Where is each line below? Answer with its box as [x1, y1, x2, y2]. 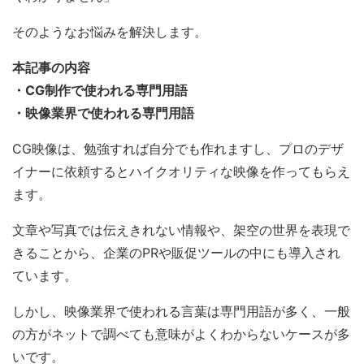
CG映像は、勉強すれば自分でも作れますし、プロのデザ [12, 141, 344, 157]
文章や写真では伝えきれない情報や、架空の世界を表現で [12, 222, 350, 238]
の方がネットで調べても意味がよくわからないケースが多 [12, 326, 350, 342]
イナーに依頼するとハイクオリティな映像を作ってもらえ [12, 163, 350, 180]
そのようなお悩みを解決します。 [12, 24, 207, 40]
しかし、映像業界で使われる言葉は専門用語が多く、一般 [12, 303, 350, 319]
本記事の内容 [12, 59, 90, 76]
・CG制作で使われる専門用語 [12, 82, 188, 98]
